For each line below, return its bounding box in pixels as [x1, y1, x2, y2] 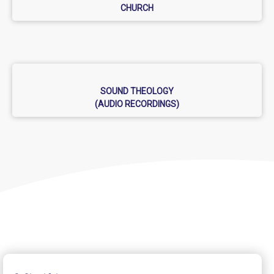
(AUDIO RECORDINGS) [95, 99, 179, 109]
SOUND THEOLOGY [100, 86, 174, 97]
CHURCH [120, 3, 154, 13]
